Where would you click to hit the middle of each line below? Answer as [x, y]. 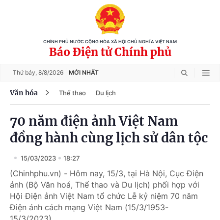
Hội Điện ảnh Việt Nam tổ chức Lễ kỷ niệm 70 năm [104, 196]
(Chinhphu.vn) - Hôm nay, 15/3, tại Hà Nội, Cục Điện [107, 173]
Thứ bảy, [26, 72]
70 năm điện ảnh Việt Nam [94, 121]
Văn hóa [24, 93]
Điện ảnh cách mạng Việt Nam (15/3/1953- [89, 207]
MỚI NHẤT [84, 72]
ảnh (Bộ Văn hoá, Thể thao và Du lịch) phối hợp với [105, 185]
